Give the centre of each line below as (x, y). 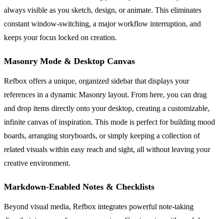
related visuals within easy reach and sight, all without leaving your (107, 150)
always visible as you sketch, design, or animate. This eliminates (103, 10)
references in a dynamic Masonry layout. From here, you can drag (105, 95)
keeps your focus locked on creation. (60, 38)
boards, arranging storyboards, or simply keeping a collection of (102, 136)
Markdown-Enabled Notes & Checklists (79, 187)
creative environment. (37, 163)
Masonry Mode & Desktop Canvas (69, 61)
